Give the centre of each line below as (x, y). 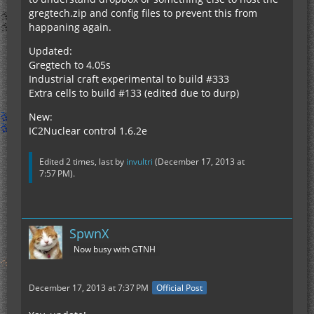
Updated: (50, 50)
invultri (139, 161)
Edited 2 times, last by (83, 161)
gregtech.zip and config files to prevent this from (143, 13)
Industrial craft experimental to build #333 (129, 78)
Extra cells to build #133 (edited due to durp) (134, 93)
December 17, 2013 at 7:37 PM (89, 287)
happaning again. (70, 27)
